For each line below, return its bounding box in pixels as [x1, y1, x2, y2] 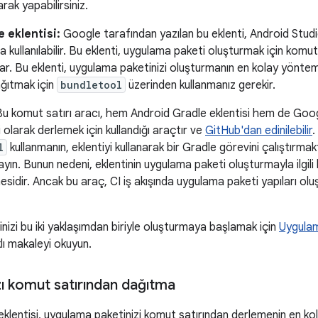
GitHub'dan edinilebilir [205, 124, 312, 138]
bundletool [60, 78, 122, 92]
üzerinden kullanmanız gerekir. [126, 78, 275, 92]
